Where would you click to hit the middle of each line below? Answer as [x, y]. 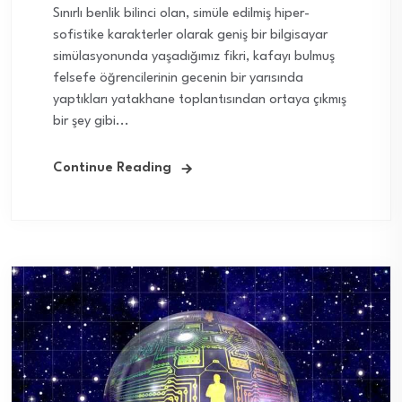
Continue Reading [112, 169]
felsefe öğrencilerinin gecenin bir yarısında [178, 79]
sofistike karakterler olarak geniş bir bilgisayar [190, 36]
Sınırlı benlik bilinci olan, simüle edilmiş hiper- [181, 14]
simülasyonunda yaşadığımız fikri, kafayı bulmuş [194, 57]
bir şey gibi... [91, 122]
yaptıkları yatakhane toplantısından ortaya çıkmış [200, 100]
